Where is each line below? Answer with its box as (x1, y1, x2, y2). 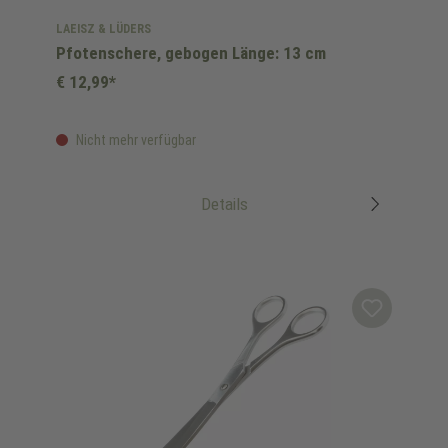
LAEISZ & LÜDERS (56, 22, 151, 36)
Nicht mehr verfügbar (73, 132, 196, 148)
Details (200, 194, 248, 214)
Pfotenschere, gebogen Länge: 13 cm (56, 43, 326, 63)
